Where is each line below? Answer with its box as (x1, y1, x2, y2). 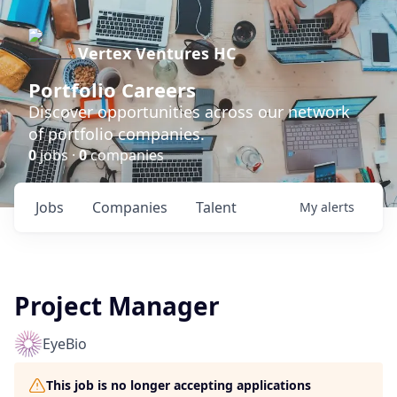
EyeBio (43, 334, 87, 354)
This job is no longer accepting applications (46, 377, 311, 393)
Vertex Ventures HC (78, 43, 236, 64)
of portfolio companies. (28, 123, 205, 144)
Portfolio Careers (28, 76, 196, 103)
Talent (196, 198, 237, 217)
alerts (321, 198, 354, 215)
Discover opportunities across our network (28, 101, 350, 122)
